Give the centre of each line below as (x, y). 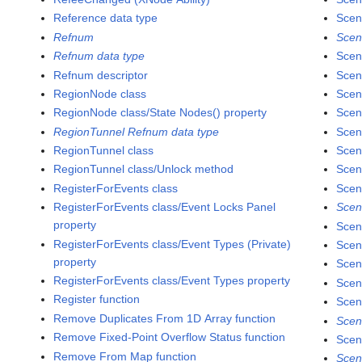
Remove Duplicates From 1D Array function (165, 318)
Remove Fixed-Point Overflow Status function (170, 337)
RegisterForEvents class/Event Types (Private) (173, 244)
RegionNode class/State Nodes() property (160, 113)
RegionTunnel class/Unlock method (144, 169)
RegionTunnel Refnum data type (137, 131)
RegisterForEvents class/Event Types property (172, 281)
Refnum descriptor (101, 75)
